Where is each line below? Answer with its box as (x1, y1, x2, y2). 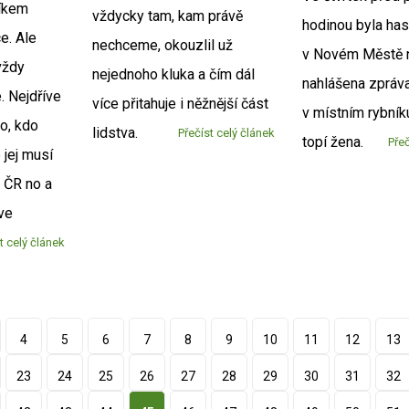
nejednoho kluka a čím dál (91, 66, 255, 84)
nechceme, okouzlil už (91, 37, 233, 55)
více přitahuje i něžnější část (91, 95, 268, 113)
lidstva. (91, 124, 138, 142)
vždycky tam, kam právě (91, 7, 243, 26)
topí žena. (302, 132, 364, 151)
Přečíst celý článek (178, 126, 276, 141)
